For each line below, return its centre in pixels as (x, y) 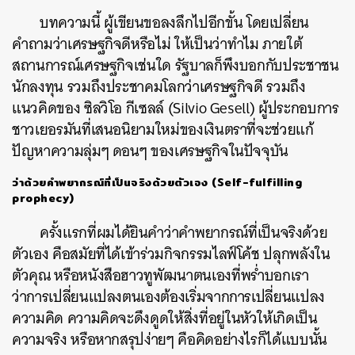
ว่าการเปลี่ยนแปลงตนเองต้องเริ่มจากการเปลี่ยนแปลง (168, 297)
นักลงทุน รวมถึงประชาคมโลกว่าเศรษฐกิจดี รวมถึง (159, 87)
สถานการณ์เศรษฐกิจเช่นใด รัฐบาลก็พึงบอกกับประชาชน (176, 65)
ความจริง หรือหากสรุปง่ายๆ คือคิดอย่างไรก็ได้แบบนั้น (170, 340)
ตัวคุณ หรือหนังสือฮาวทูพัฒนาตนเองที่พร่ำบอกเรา (160, 275)
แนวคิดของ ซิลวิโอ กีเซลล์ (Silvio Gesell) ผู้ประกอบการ (176, 108)
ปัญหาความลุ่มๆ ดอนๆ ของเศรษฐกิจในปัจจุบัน (151, 151)
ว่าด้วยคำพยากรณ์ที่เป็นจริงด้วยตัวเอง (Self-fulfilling (157, 182)
